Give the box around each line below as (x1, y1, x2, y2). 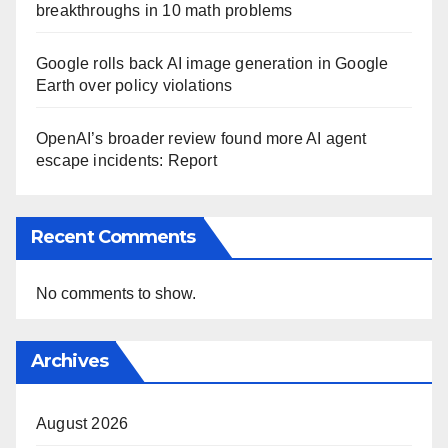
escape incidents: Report (36, 151, 217, 169)
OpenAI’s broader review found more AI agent (36, 129, 367, 147)
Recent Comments (31, 225, 196, 248)
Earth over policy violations (36, 76, 233, 94)
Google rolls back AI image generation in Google (36, 54, 389, 72)
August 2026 (36, 414, 129, 432)
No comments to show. (36, 284, 196, 302)
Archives (31, 349, 108, 372)
